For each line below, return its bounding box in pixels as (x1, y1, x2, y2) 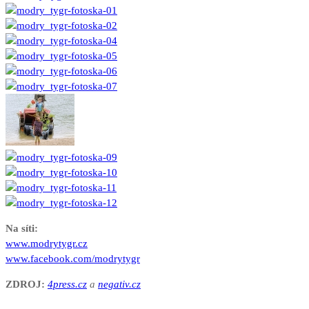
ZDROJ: (6, 279, 45, 290)
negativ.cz (98, 279, 141, 290)
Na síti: (6, 223, 38, 235)
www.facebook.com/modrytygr (6, 253, 140, 265)
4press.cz (48, 279, 87, 290)
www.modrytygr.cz (6, 238, 88, 250)
